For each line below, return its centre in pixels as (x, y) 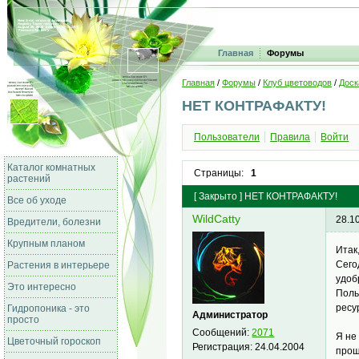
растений (29, 179)
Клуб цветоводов (297, 83)
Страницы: (218, 173)
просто (23, 320)
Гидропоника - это (48, 309)
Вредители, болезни (54, 222)
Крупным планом (46, 244)
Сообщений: (222, 332)
